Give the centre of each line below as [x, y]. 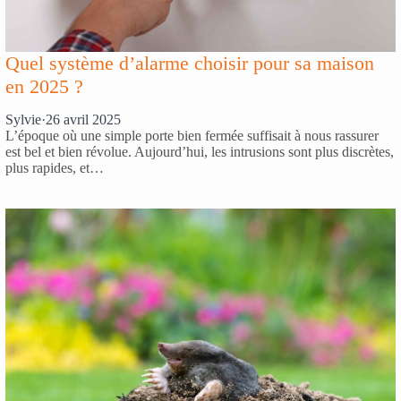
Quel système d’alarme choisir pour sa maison [190, 64]
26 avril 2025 [83, 119]
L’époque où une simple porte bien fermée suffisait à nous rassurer [192, 136]
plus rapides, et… [55, 168]
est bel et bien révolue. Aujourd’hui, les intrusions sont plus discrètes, [200, 152]
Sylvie [23, 119]
